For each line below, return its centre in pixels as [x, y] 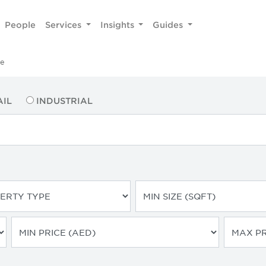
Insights [118, 24]
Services [65, 24]
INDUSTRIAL [65, 101]
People [20, 24]
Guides [169, 24]
